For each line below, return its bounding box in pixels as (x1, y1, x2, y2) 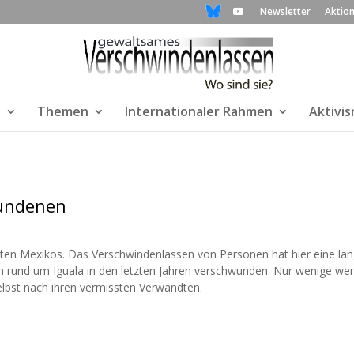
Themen (36, 103, 88, 120)
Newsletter (259, 5, 311, 18)
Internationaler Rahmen (124, 103, 273, 120)
